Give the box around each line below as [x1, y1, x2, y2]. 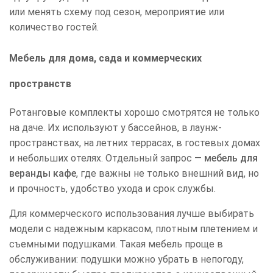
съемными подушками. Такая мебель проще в [9, 238, 223, 250]
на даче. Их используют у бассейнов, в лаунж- [9, 122, 222, 134]
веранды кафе [9, 168, 76, 180]
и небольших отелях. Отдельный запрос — [9, 152, 204, 165]
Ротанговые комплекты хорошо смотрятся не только [9, 107, 260, 119]
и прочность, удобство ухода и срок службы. [9, 183, 216, 195]
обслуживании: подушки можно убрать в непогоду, [9, 253, 244, 266]
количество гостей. [9, 21, 99, 34]
